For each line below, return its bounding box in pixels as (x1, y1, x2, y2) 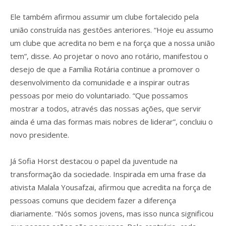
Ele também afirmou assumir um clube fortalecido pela (10, 11, 199, 22)
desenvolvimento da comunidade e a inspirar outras (10, 77, 190, 87)
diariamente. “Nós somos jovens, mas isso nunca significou (10, 208, 213, 218)
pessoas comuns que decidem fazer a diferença (10, 195, 176, 205)
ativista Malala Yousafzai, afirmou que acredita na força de (10, 182, 211, 192)
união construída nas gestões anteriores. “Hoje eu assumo (10, 24, 213, 35)
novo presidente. (10, 129, 69, 140)
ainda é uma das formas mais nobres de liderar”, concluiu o (10, 116, 213, 127)
